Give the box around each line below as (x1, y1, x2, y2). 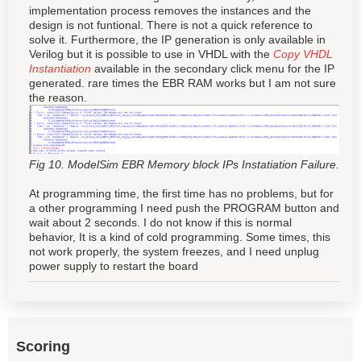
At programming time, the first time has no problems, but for (29, 186, 334, 200)
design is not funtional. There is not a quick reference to (29, 18, 313, 31)
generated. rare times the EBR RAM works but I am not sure (29, 76, 336, 89)
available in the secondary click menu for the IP (91, 61, 334, 75)
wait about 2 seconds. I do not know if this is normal (29, 215, 292, 229)
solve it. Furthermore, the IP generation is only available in (29, 32, 326, 46)
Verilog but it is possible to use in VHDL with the (29, 47, 273, 60)
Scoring (16, 338, 70, 355)
